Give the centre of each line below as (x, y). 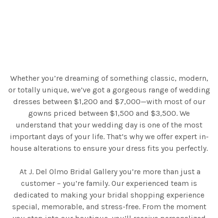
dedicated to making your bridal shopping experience (109, 195)
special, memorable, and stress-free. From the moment (109, 207)
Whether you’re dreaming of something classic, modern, (109, 78)
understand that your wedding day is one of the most (109, 125)
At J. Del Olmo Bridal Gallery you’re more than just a (109, 172)
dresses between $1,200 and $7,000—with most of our (109, 101)
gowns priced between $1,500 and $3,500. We (109, 113)
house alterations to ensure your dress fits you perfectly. (109, 148)
